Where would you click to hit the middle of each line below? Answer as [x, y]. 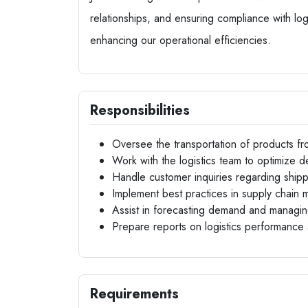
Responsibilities [140, 110]
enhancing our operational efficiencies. [180, 40]
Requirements [134, 294]
